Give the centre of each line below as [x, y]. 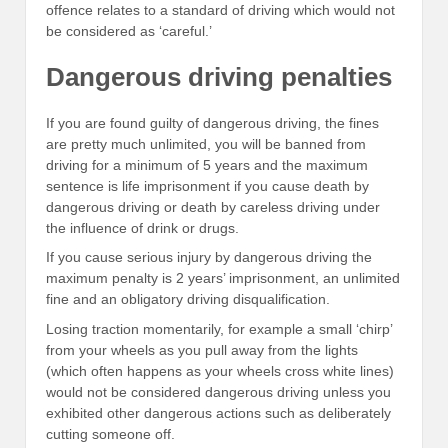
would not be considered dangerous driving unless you [218, 391]
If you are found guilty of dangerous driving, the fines [212, 122]
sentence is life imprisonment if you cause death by [207, 185]
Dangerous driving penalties [219, 77]
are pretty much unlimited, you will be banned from [206, 143]
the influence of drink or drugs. [142, 227]
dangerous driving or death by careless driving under [213, 206]
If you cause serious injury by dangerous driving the [209, 257]
